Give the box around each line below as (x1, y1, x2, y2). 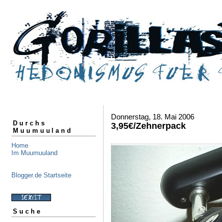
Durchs (13, 119, 47, 127)
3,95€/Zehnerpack (111, 121, 186, 131)
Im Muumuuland (11, 149, 57, 157)
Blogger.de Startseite (11, 171, 71, 179)
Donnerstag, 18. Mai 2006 (111, 112, 194, 121)
